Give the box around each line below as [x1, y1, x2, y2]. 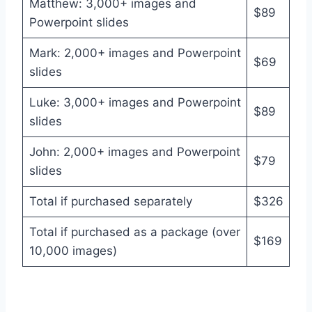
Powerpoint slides [29, 15, 129, 29]
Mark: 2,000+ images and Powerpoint [29, 45, 241, 60]
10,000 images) [29, 243, 117, 258]
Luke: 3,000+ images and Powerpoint [29, 95, 241, 109]
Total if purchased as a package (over [29, 224, 240, 239]
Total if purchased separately [29, 194, 192, 208]
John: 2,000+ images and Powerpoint [29, 144, 240, 159]
